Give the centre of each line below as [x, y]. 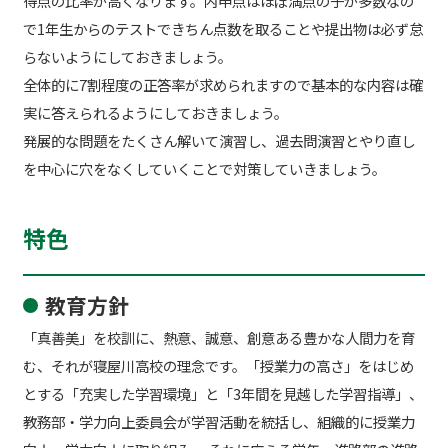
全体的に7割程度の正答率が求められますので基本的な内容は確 [222, 85]
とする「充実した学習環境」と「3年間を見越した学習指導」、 [222, 393]
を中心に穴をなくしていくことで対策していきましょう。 [204, 169]
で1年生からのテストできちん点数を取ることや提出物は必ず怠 [222, 29]
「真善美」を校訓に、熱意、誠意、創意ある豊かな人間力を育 [218, 337]
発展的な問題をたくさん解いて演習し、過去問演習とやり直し [218, 141]
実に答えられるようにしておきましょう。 [155, 113]
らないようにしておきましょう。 [134, 57]
